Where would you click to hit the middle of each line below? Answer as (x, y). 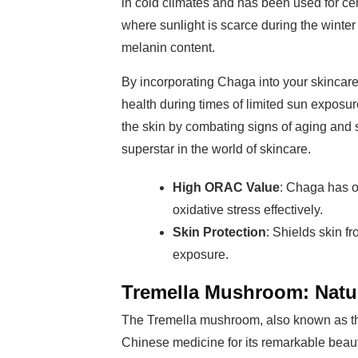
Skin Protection (219, 232)
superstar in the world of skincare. (216, 149)
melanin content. (168, 48)
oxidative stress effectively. (248, 210)
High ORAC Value (226, 187)
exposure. (201, 255)
